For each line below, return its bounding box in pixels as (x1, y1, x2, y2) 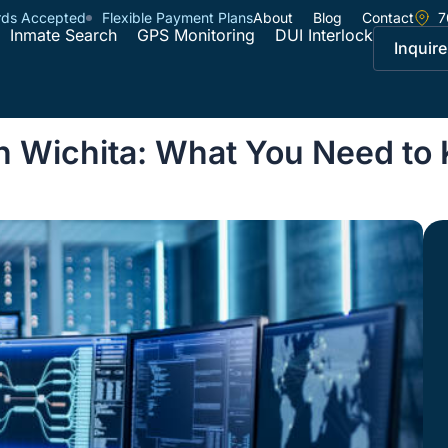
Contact (362, 9, 414, 26)
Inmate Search (10, 25, 117, 45)
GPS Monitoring (137, 25, 255, 45)
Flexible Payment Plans (102, 9, 253, 26)
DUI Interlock (275, 25, 373, 45)
